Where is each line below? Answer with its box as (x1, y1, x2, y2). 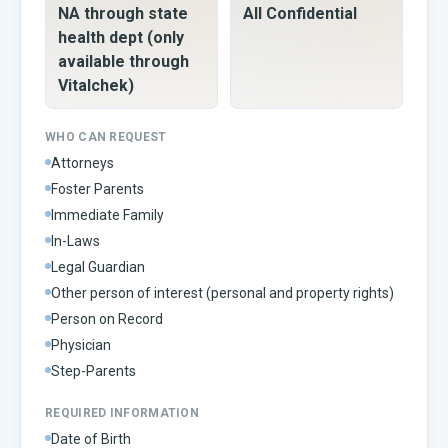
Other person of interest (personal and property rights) (51, 284, 394, 301)
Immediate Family (51, 206, 164, 223)
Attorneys (51, 154, 114, 171)
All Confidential (243, 3, 357, 23)
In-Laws (51, 232, 100, 249)
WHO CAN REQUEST (45, 129, 167, 144)
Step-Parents (51, 362, 136, 379)
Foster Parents (51, 180, 144, 197)
